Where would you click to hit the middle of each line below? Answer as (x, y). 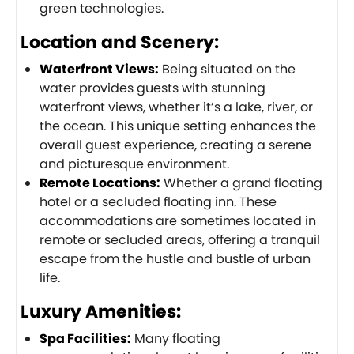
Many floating (176, 338)
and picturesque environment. (134, 164)
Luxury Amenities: (101, 311)
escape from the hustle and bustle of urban (175, 258)
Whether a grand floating (241, 183)
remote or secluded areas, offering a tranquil (180, 239)
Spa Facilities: (85, 338)
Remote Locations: (100, 183)
